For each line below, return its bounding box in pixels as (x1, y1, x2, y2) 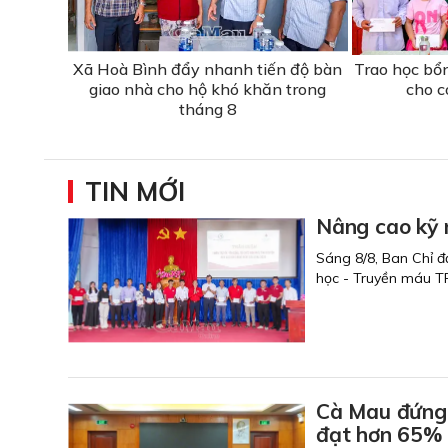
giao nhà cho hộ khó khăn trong (89, 78, 327, 99)
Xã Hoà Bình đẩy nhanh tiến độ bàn (73, 58, 343, 79)
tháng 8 (178, 98, 237, 119)
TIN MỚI (85, 174, 185, 208)
